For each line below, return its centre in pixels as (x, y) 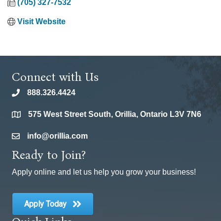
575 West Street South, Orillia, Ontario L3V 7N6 (115, 114)
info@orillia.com (57, 136)
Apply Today (45, 204)
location (26, 116)
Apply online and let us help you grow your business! (104, 172)
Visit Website (41, 22)
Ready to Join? (49, 155)
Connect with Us (55, 77)
